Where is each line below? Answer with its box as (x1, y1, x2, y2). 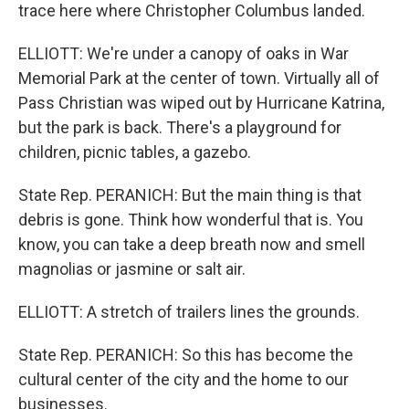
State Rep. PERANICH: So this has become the (18, 345, 353, 364)
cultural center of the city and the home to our (18, 370, 349, 389)
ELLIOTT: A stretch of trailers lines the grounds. (18, 302, 360, 321)
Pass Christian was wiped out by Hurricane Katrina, (18, 93, 384, 112)
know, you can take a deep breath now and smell (18, 235, 365, 254)
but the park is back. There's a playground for (18, 118, 341, 137)
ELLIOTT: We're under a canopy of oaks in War (18, 44, 349, 63)
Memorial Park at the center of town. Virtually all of (18, 68, 380, 88)
